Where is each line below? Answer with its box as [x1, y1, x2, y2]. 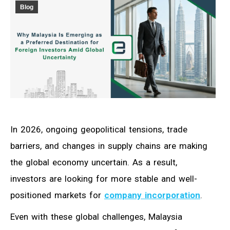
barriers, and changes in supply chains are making [10, 140, 207, 151]
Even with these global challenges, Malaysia [10, 211, 182, 222]
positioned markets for [10, 189, 104, 200]
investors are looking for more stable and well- [10, 173, 197, 184]
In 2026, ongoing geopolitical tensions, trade [10, 124, 187, 135]
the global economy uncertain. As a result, [10, 157, 177, 167]
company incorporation [104, 189, 200, 200]
